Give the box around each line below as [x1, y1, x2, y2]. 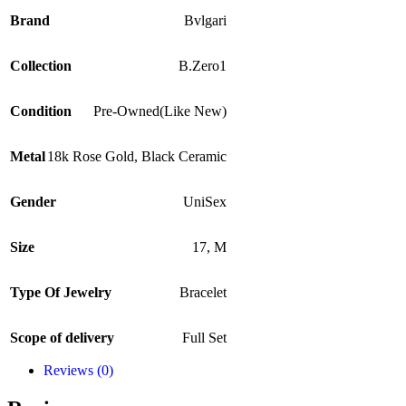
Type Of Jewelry [10, 285, 111, 301]
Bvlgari [184, 13, 227, 29]
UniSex [183, 194, 227, 210]
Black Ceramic [141, 149, 227, 165]
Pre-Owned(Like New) [93, 103, 227, 120]
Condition [10, 103, 72, 120]
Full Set [182, 330, 227, 346]
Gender [10, 194, 56, 210]
